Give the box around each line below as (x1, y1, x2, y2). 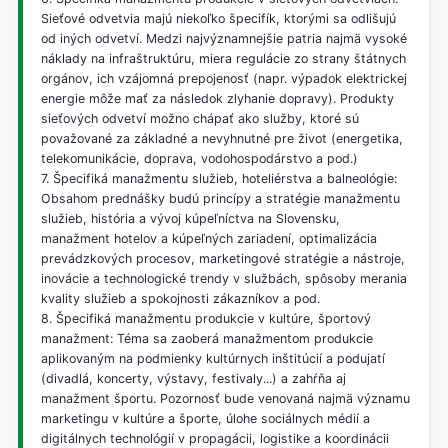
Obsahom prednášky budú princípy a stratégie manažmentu (40, 190, 400, 206)
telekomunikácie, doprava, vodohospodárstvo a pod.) (40, 150, 358, 166)
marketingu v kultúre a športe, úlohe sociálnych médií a (40, 410, 370, 426)
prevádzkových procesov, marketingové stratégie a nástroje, (40, 250, 405, 266)
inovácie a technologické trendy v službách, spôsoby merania (40, 270, 407, 286)
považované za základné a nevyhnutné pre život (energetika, (40, 130, 403, 146)
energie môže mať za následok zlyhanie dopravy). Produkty (40, 90, 394, 106)
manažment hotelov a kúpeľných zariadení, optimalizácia (40, 230, 377, 246)
